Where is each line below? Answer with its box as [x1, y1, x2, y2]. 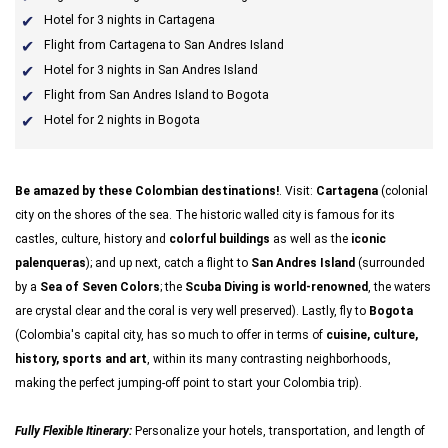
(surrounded [355, 256, 425, 270]
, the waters [368, 280, 431, 294]
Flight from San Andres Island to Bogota [44, 88, 269, 102]
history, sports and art [15, 352, 147, 366]
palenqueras [15, 256, 86, 270]
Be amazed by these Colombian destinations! [15, 184, 279, 198]
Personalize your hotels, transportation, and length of [132, 424, 425, 438]
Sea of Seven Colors [40, 280, 160, 294]
